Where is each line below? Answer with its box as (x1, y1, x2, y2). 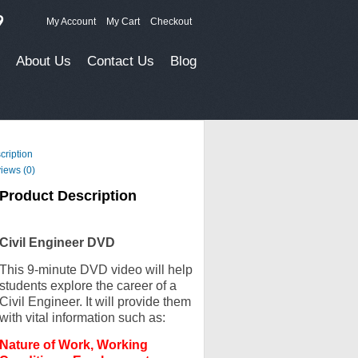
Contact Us (87, 54, 154, 69)
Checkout (150, 16, 192, 27)
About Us (16, 54, 71, 69)
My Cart (106, 16, 140, 27)
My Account (46, 16, 96, 27)
